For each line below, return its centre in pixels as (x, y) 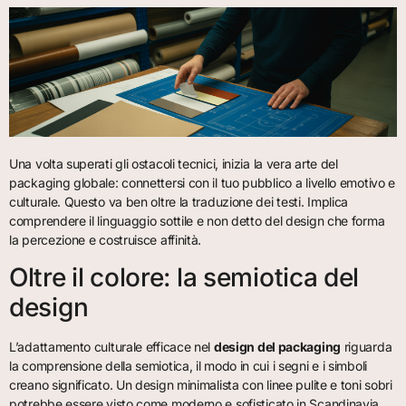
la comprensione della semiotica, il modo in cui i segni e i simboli (188, 365)
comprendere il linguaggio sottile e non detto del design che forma (197, 221)
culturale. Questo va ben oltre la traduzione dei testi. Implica (179, 202)
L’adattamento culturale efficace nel (111, 346)
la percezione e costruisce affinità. (106, 240)
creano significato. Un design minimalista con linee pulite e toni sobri (201, 384)
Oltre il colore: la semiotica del (184, 277)
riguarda (366, 346)
